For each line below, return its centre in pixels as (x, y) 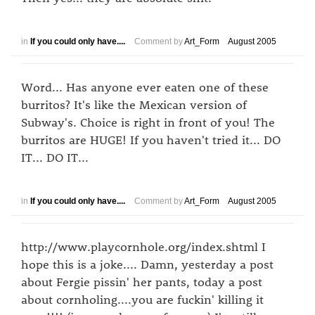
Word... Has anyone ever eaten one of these (145, 86)
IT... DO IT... (55, 157)
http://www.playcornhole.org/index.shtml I (143, 246)
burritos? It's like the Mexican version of (134, 104)
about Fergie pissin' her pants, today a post (142, 281)
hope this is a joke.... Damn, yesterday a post (147, 264)
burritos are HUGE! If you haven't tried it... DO (151, 139)
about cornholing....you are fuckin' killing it (142, 299)
